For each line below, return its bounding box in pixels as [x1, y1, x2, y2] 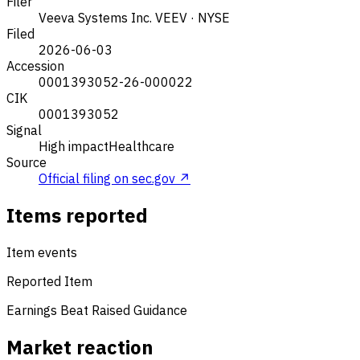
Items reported [6, 202, 148, 228]
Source [6, 153, 47, 170]
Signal [6, 121, 42, 138]
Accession [6, 57, 64, 74]
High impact [39, 137, 108, 154]
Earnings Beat [6, 301, 88, 318]
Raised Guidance [92, 301, 187, 318]
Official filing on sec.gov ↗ [39, 170, 190, 186]
